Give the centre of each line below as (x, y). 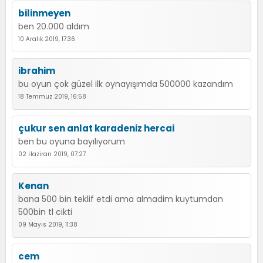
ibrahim (37, 71)
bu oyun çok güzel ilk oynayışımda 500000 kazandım (126, 84)
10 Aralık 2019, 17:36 (47, 39)
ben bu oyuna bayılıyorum (72, 141)
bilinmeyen (44, 13)
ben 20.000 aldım (54, 26)
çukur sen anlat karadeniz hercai (96, 128)
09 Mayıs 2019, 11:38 (48, 225)
